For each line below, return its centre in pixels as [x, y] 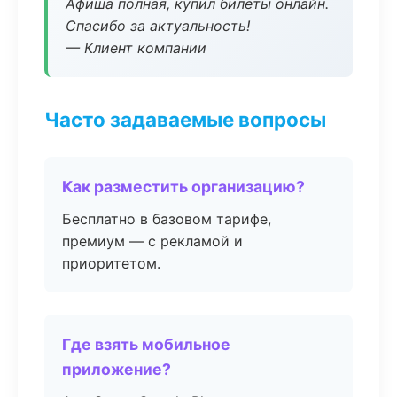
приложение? [117, 369]
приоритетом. [111, 263]
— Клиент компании [136, 48]
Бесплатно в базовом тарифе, [167, 219]
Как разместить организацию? [183, 187]
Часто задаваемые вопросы [185, 119]
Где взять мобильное [146, 344]
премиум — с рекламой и [152, 241]
